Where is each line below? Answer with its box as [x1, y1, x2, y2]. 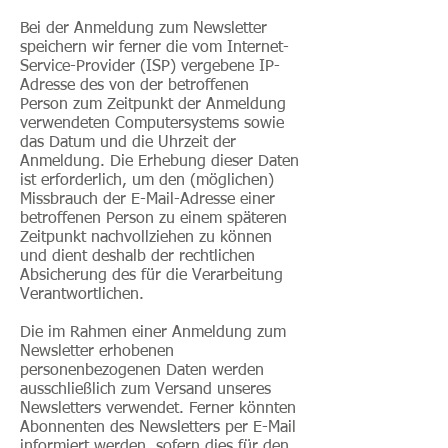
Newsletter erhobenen [20, 344, 174, 360]
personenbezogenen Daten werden [20, 363, 264, 379]
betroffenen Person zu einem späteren [20, 211, 287, 227]
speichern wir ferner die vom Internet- [20, 40, 289, 56]
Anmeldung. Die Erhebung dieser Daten [20, 154, 299, 170]
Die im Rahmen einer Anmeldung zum [20, 325, 286, 341]
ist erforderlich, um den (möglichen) [20, 173, 274, 189]
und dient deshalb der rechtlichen [20, 249, 255, 265]
